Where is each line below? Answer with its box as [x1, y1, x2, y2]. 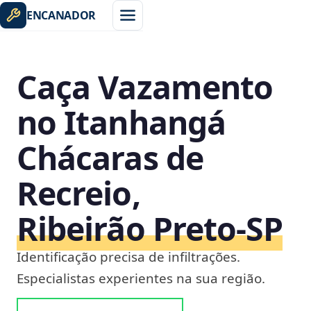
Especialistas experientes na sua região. [17, 269, 265, 287]
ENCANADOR [26, 8, 96, 23]
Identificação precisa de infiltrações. [17, 248, 240, 266]
